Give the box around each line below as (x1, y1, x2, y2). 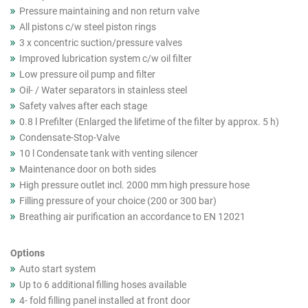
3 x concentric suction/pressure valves (19, 37, 182, 48)
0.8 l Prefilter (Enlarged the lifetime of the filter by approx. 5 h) (19, 116, 279, 127)
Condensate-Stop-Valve (19, 132, 120, 143)
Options (10, 247, 45, 258)
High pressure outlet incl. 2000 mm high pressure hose (19, 179, 250, 190)
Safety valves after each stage (19, 100, 147, 111)
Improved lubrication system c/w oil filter (19, 53, 194, 64)
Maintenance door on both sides (19, 164, 156, 175)
